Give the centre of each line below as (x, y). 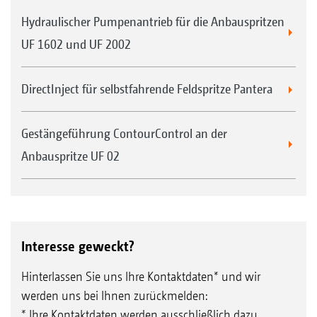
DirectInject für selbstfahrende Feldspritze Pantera (147, 89)
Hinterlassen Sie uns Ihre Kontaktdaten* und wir (141, 277)
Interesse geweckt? (78, 247)
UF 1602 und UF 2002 (76, 45)
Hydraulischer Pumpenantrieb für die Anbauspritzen (153, 22)
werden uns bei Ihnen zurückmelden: (114, 296)
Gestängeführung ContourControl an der (124, 134)
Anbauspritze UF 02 (70, 156)
